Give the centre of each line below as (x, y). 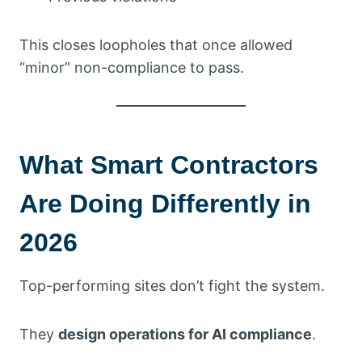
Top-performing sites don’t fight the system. (172, 285)
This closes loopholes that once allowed (156, 44)
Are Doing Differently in (165, 203)
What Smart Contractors (169, 164)
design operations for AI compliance (185, 334)
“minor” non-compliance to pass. (132, 67)
